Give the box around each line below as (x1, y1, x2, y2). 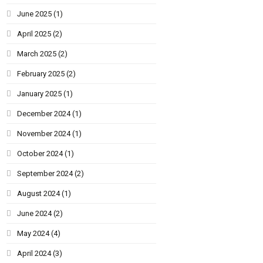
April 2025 (17, 29, 52, 38)
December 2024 (17, 109, 71, 118)
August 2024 (17, 188, 60, 198)
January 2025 (17, 89, 62, 98)
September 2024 (17, 168, 73, 178)
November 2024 (17, 129, 71, 138)
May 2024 (17, 228, 50, 238)
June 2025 (17, 9, 52, 18)
